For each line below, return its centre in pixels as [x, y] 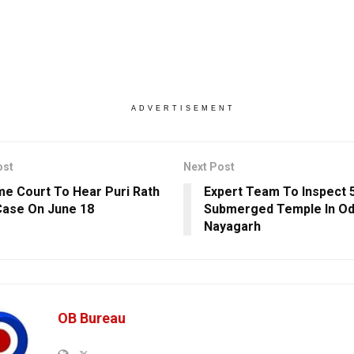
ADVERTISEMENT [183, 108]
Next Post [209, 166]
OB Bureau [92, 318]
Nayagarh [232, 226]
